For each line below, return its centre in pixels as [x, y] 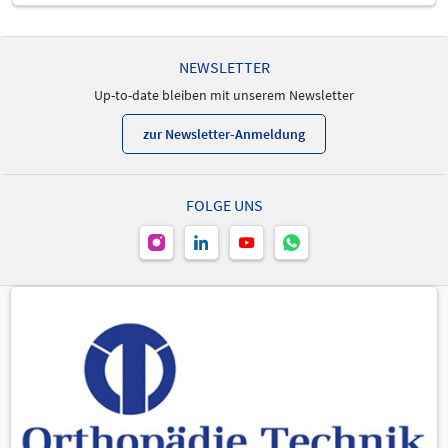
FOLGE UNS [224, 205]
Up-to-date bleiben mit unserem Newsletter [224, 95]
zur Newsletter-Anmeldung [224, 133]
